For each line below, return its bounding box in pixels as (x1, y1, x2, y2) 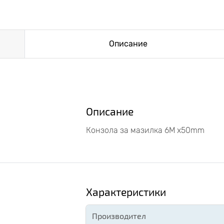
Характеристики (86, 185, 166, 198)
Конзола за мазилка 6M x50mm (86, 125, 204, 135)
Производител (92, 211, 146, 220)
